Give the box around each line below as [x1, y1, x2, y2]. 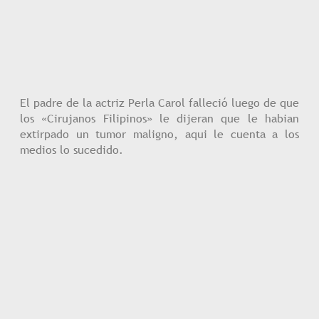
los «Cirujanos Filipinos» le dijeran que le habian [20, 110, 299, 126]
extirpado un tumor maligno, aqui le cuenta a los [20, 126, 299, 142]
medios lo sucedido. [20, 142, 123, 157]
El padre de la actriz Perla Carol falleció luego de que [20, 95, 299, 110]
